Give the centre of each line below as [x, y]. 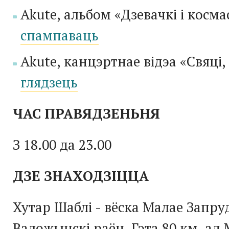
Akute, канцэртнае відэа [98, 61]
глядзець [49, 82]
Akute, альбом [66, 14]
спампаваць [60, 35]
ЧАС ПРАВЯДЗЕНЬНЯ [86, 113]
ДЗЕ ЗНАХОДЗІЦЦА [81, 176]
